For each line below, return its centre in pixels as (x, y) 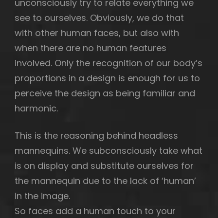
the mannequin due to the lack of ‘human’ (105, 181)
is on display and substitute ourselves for (104, 165)
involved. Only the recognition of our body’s (109, 63)
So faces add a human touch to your (95, 211)
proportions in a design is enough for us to (107, 78)
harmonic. (36, 108)
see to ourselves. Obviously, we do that (99, 18)
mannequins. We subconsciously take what (109, 150)
